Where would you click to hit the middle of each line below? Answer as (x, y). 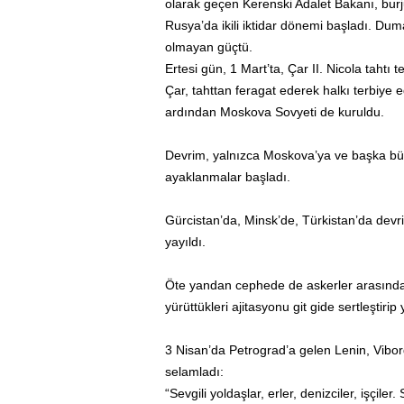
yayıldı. (185, 242)
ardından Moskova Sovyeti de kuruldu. (274, 112)
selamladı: (194, 372)
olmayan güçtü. (208, 47)
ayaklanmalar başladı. (227, 177)
